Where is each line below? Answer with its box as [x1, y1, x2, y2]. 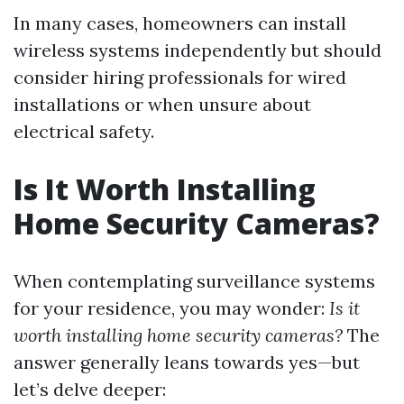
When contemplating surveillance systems [14, 270, 375, 292]
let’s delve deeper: [14, 378, 166, 400]
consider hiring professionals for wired [14, 66, 346, 88]
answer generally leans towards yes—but [14, 351, 360, 373]
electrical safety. [14, 120, 154, 142]
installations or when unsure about [14, 93, 311, 115]
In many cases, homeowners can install [14, 12, 346, 34]
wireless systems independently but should [14, 39, 381, 61]
